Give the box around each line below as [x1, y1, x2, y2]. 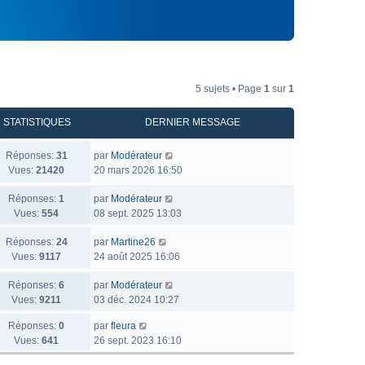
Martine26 [111, 236, 156, 248]
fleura [111, 320, 136, 332]
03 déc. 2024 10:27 [94, 294, 179, 306]
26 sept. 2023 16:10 [94, 335, 182, 346]
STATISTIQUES [2, 117, 71, 128]
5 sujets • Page [196, 83, 264, 95]
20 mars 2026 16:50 [94, 165, 182, 176]
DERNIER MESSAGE [144, 117, 240, 128]
